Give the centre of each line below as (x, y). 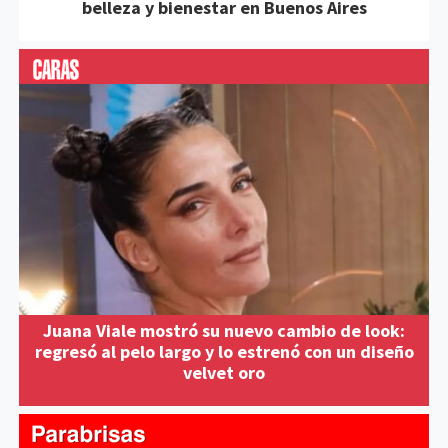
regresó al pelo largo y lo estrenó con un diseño (224, 351)
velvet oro (224, 372)
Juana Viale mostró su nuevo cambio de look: (224, 330)
